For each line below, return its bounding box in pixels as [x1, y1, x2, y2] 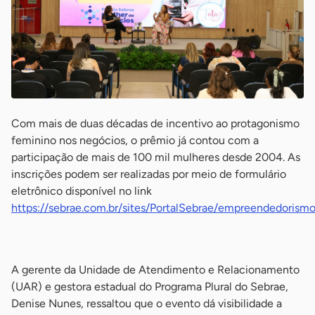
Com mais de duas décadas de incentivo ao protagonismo [11, 116, 300, 130]
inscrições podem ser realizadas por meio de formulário [11, 167, 286, 181]
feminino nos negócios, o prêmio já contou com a [11, 133, 259, 147]
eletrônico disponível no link [11, 184, 152, 198]
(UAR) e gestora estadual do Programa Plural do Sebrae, [11, 279, 288, 293]
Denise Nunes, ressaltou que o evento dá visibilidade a [11, 296, 282, 310]
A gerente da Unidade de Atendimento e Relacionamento [11, 262, 300, 276]
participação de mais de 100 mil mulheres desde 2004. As [11, 150, 300, 164]
